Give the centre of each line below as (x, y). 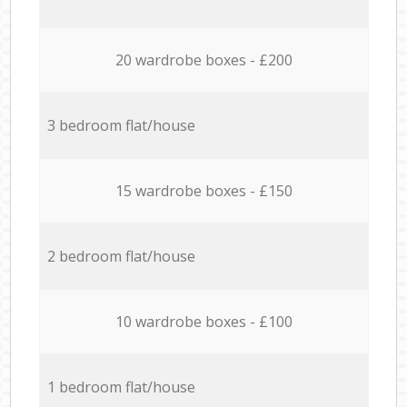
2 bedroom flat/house (121, 256)
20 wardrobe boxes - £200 (203, 60)
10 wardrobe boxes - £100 (203, 321)
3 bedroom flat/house (121, 125)
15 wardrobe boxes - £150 (203, 190)
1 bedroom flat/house (121, 387)
